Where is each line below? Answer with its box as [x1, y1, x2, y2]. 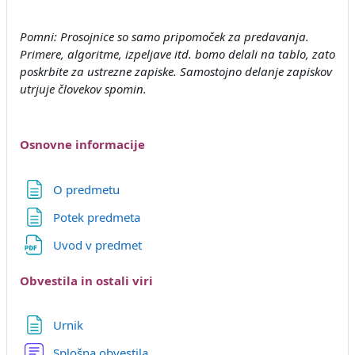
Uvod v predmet [52, 236, 145, 253]
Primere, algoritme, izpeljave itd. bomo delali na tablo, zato [20, 46, 335, 62]
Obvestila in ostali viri [20, 272, 153, 288]
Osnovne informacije [20, 136, 145, 152]
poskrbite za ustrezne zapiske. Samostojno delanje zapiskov [20, 63, 332, 79]
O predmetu [52, 181, 120, 197]
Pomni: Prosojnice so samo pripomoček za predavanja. [20, 29, 309, 44]
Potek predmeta [52, 208, 140, 225]
